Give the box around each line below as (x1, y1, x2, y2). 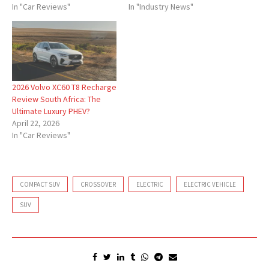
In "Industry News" (128, 1, 193, 13)
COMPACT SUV (20, 180, 60, 189)
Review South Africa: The (12, 93, 101, 104)
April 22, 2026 (12, 117, 59, 128)
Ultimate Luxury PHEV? (12, 105, 90, 116)
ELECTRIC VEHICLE (184, 180, 236, 189)
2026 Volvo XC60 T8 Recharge (12, 81, 116, 92)
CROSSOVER (80, 180, 116, 189)
